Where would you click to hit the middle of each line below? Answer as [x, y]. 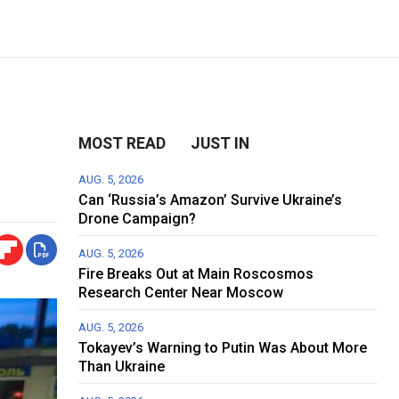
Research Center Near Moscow [181, 293]
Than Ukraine [122, 367]
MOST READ [122, 144]
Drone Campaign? [138, 219]
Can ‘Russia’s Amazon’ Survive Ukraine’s [211, 200]
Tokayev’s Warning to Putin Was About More [223, 348]
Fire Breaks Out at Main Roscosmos [196, 274]
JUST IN [220, 144]
